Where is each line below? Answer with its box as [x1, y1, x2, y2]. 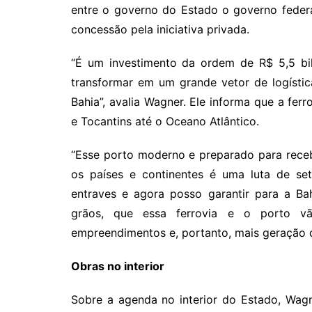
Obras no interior [71, 259, 164, 273]
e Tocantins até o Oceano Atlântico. [71, 114, 259, 128]
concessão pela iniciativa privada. [71, 22, 249, 36]
